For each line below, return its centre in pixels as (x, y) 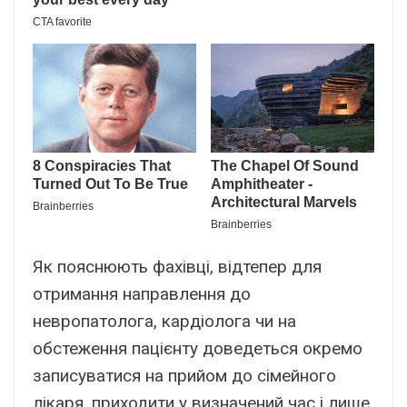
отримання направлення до (142, 293)
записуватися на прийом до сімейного (184, 375)
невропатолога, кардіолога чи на (164, 321)
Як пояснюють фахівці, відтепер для (177, 266)
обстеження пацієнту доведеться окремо (198, 348)
